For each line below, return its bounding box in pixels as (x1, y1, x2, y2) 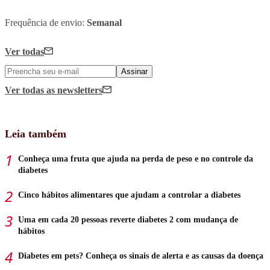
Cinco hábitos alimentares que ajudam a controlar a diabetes (18, 190, 240, 199)
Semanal (87, 17, 122, 28)
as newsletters (46, 84, 102, 95)
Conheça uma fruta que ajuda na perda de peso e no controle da (18, 154, 253, 163)
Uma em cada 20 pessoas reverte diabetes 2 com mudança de (18, 215, 238, 224)
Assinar (121, 66, 148, 76)
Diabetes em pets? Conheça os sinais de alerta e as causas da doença (18, 251, 263, 260)
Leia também (5, 127, 66, 140)
